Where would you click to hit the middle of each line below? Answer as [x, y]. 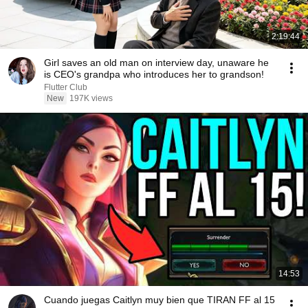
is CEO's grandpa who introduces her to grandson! [154, 74]
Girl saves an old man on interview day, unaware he [156, 63]
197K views [91, 98]
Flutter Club [66, 87]
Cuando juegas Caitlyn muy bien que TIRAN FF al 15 [159, 300]
